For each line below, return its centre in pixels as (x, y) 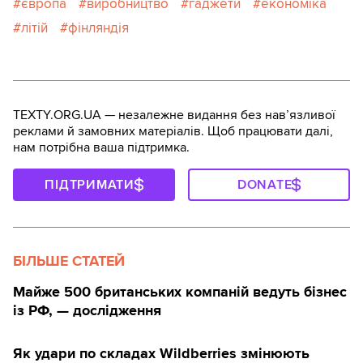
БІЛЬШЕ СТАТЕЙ (69, 261)
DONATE (265, 185)
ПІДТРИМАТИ (90, 185)
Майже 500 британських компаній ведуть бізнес (180, 292)
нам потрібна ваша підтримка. (101, 148)
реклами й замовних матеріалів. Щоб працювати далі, (173, 132)
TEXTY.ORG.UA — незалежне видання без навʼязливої (174, 115)
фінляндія (98, 28)
